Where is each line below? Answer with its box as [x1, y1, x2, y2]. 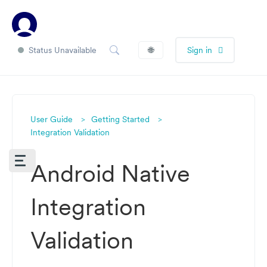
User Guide [30, 114, 73, 125]
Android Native [30, 159, 190, 188]
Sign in [187, 45, 212, 55]
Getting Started [91, 114, 152, 125]
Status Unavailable [29, 45, 97, 55]
